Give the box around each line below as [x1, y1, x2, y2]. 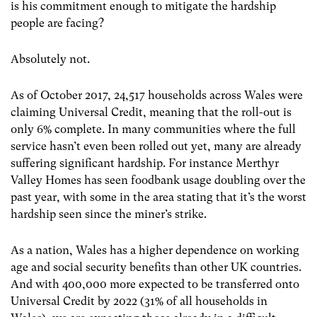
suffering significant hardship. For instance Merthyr [11, 156, 279, 171]
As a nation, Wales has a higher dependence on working [11, 243, 299, 258]
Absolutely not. [11, 52, 90, 66]
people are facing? [11, 16, 104, 30]
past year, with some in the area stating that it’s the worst [11, 190, 306, 204]
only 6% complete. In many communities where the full [11, 122, 296, 137]
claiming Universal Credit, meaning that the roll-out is [11, 105, 292, 120]
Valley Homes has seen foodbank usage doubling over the [11, 173, 306, 188]
